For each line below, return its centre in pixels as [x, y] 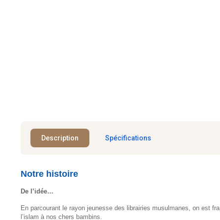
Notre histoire [49, 174]
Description [60, 138]
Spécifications [128, 138]
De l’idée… [37, 191]
